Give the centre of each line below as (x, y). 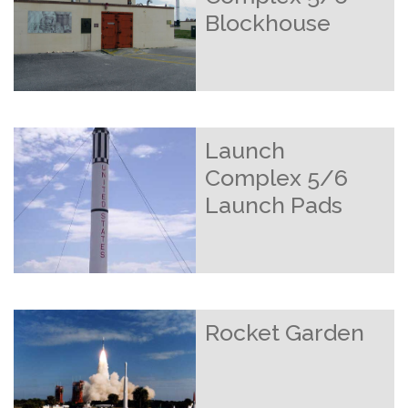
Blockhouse (268, 23)
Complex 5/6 (276, 178)
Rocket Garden (285, 332)
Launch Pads (274, 205)
